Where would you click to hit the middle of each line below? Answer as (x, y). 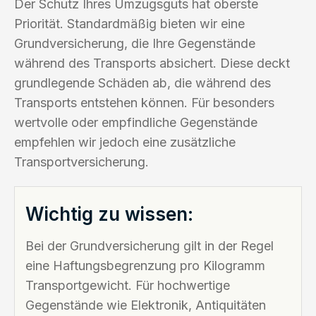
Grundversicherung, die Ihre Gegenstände (135, 43)
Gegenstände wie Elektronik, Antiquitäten (146, 305)
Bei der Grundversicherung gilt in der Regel (150, 245)
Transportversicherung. (81, 162)
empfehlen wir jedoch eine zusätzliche (125, 142)
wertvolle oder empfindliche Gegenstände (136, 122)
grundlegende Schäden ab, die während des (142, 83)
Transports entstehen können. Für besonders (144, 102)
